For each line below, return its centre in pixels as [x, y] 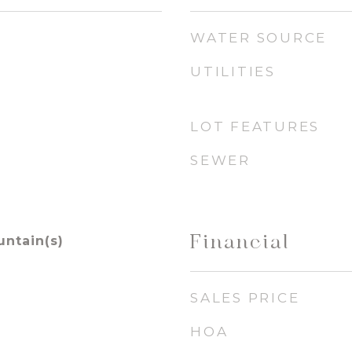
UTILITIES [233, 71]
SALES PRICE [245, 298]
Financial [240, 242]
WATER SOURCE [258, 38]
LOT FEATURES [255, 126]
